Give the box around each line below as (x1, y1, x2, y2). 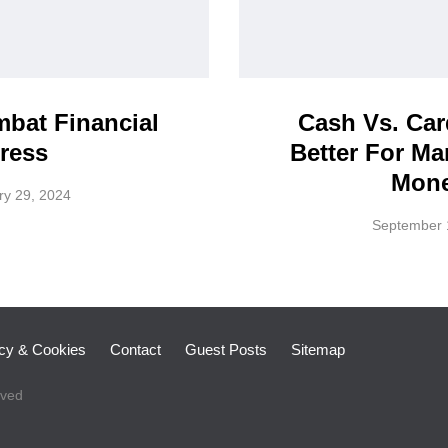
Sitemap (291, 341, 345, 359)
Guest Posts (185, 341, 267, 359)
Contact (110, 341, 161, 359)
